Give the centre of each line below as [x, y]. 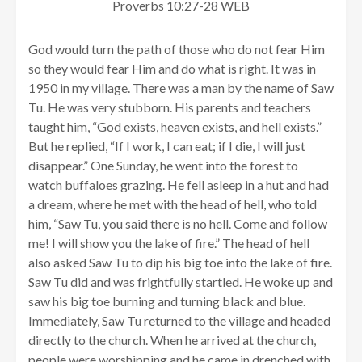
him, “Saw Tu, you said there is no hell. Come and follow [178, 224]
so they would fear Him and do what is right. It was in [172, 69]
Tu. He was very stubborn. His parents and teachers [170, 107]
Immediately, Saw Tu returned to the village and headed [179, 321]
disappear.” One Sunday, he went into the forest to [163, 166]
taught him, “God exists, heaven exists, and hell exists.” [175, 127]
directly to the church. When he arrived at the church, [172, 340]
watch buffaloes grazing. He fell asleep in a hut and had [179, 185]
